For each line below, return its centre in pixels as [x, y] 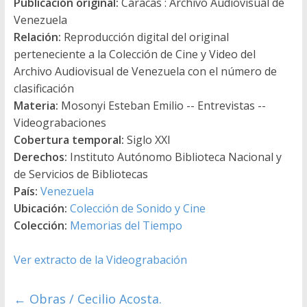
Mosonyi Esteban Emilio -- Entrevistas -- [162, 106]
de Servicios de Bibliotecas [81, 174]
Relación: [37, 37]
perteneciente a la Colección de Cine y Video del [134, 54]
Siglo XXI [147, 140]
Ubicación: [40, 209]
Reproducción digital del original [145, 37]
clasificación [44, 89]
